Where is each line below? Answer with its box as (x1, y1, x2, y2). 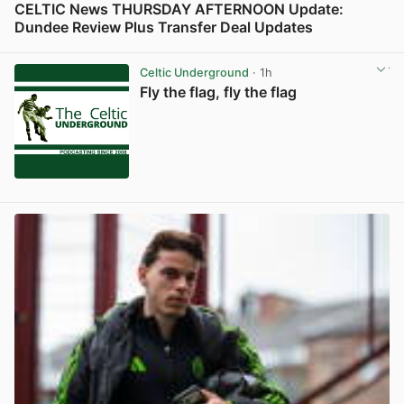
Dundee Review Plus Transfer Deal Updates (14, 18, 313, 37)
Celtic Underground (139, 65, 249, 79)
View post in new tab (272, 40, 388, 54)
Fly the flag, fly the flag (139, 82, 297, 101)
